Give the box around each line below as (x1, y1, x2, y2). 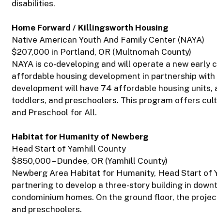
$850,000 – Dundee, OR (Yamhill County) (12, 156, 168, 166)
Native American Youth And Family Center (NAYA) (12, 35, 204, 45)
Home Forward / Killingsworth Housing (12, 23, 169, 33)
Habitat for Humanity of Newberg (12, 132, 149, 142)
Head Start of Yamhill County (12, 144, 126, 154)
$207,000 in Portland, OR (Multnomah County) (12, 47, 191, 57)
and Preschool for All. (12, 108, 97, 118)
